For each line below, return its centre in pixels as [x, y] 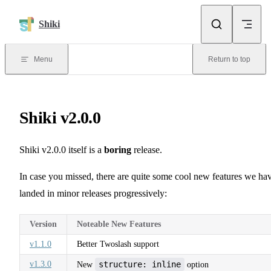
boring [118, 149]
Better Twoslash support [118, 244]
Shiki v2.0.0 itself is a [62, 149]
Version [43, 224]
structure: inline [140, 264]
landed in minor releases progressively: [93, 193]
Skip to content [38, 14]
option [197, 264]
